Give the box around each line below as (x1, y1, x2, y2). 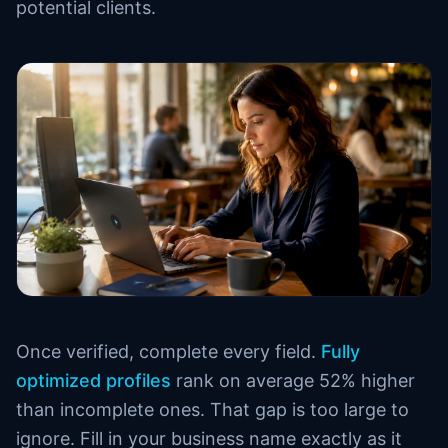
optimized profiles (16, 370, 171, 391)
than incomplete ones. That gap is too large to (16, 399, 409, 420)
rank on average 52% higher (171, 370, 415, 391)
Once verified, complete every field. (16, 341, 321, 362)
